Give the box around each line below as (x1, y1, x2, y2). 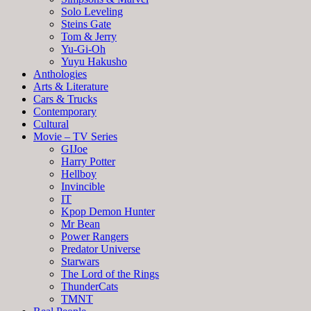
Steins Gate (61, 17, 111, 30)
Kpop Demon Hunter (61, 205, 155, 217)
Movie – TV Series (33, 130, 117, 142)
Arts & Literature (33, 80, 108, 92)
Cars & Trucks (33, 92, 97, 105)
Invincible (61, 180, 105, 192)
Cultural (33, 117, 69, 130)
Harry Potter (61, 155, 115, 167)
